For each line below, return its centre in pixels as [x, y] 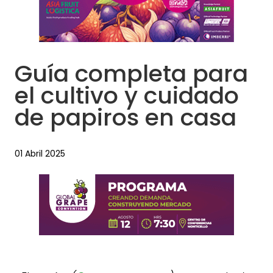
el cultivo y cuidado [127, 96]
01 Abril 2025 [40, 154]
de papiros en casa [126, 118]
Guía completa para [131, 74]
